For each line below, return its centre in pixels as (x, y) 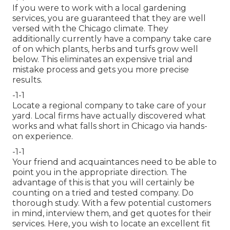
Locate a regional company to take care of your (109, 105)
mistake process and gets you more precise (101, 69)
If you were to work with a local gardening (99, 8)
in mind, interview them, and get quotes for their (112, 213)
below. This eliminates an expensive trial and (102, 59)
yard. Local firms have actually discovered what (109, 116)
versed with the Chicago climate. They (90, 28)
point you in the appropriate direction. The (100, 172)
